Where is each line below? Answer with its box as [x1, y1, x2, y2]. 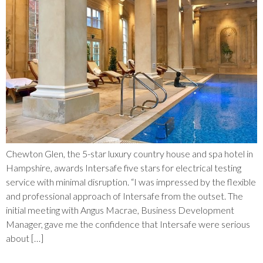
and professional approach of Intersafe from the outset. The [6, 190, 243, 202]
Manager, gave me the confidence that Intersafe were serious [6, 218, 250, 230]
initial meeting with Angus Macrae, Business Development [6, 204, 234, 216]
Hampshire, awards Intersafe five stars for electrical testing [6, 162, 241, 174]
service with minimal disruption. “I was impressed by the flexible [6, 176, 256, 188]
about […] [6, 232, 43, 244]
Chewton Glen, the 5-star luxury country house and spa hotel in [6, 148, 253, 160]
